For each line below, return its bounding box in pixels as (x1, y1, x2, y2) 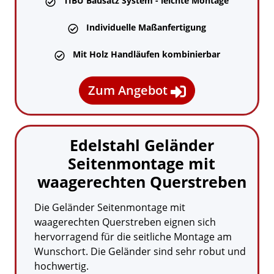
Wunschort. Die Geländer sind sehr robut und (34, 244, 246, 258)
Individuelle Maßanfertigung (86, 21, 206, 33)
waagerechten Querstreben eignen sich (34, 215, 216, 229)
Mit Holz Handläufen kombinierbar (72, 48, 220, 60)
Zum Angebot (88, 81, 171, 98)
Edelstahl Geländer (69, 134, 214, 155)
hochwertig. (34, 259, 89, 273)
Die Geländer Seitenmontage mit (34, 200, 185, 214)
